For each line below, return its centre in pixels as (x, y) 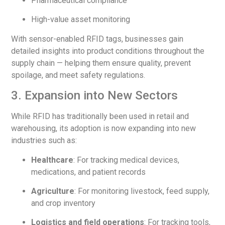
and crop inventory (64, 203)
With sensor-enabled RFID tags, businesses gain (97, 39)
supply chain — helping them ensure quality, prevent (101, 63)
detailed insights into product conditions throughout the (108, 51)
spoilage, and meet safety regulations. (78, 75)
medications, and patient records (89, 172)
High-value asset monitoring (81, 20)
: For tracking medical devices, (127, 160)
